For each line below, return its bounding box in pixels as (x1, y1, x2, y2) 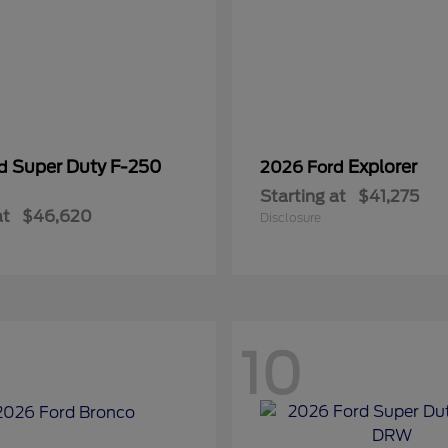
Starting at (260, 187, 346, 206)
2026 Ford (260, 158, 348, 177)
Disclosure (260, 210, 321, 225)
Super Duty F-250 (12, 157, 162, 177)
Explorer (348, 157, 417, 177)
